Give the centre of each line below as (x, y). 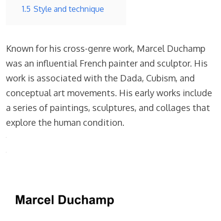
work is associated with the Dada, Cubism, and (100, 78)
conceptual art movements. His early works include (109, 93)
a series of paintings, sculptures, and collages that (108, 108)
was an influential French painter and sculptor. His (107, 63)
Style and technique (69, 9)
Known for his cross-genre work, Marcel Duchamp (106, 48)
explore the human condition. (65, 122)
